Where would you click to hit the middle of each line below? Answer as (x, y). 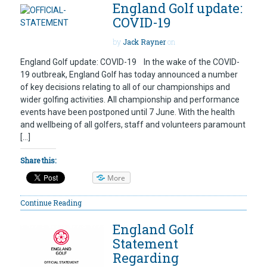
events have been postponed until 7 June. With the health (128, 112)
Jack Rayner (144, 42)
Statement (145, 243)
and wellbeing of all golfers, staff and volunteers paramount (133, 124)
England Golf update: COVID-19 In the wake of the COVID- (130, 62)
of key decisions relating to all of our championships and (125, 87)
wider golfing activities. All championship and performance (130, 99)
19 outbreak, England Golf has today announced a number (129, 74)
